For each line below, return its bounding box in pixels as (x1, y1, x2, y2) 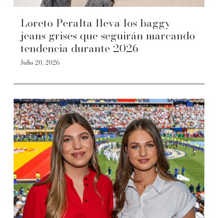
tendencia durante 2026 (20, 40, 138, 56)
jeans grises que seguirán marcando (20, 27, 195, 44)
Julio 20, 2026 (20, 58, 60, 67)
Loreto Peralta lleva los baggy (20, 15, 171, 31)
